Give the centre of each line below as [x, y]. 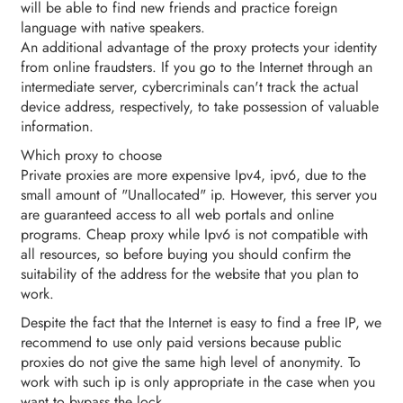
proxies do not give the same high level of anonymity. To [191, 363]
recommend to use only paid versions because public [181, 343]
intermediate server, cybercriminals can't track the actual [190, 87]
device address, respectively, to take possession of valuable [200, 107]
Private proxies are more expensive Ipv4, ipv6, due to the [193, 175]
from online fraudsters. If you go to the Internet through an [197, 67]
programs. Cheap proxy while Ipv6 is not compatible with [194, 235]
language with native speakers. [113, 28]
